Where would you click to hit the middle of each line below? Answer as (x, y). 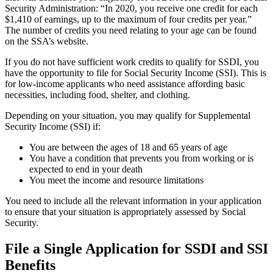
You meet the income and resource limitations (116, 180)
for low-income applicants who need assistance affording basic (125, 83)
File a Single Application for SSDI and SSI (136, 248)
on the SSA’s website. (47, 41)
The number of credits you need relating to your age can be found (131, 30)
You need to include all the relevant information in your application (133, 200)
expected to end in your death (86, 169)
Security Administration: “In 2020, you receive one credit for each (131, 8)
